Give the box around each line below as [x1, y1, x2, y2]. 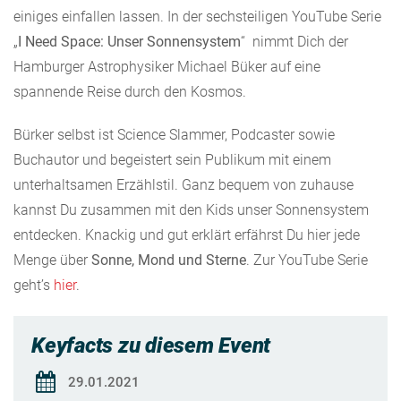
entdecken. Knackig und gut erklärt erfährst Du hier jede [13, 226, 360, 243]
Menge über [13, 251, 91, 269]
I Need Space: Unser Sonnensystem [18, 32, 241, 50]
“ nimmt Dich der [241, 32, 348, 50]
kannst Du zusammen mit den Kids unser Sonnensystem [13, 200, 369, 218]
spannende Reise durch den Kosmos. [13, 82, 246, 100]
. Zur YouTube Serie [246, 251, 368, 269]
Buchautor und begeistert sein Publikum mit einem [13, 150, 331, 168]
